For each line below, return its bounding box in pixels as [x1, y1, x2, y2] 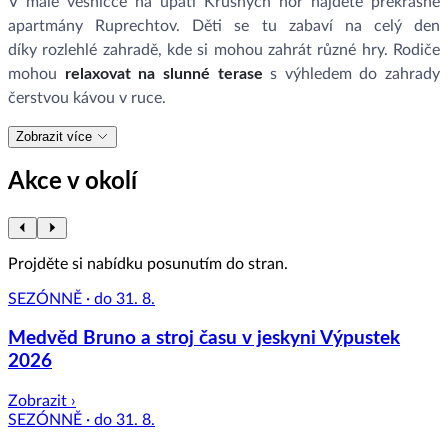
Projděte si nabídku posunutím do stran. [8, 255, 288, 272]
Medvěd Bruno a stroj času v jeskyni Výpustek [8, 329, 400, 349]
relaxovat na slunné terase [57, 65, 263, 82]
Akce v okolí [8, 169, 137, 194]
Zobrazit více [16, 128, 96, 144]
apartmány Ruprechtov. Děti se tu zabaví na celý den [8, 17, 440, 34]
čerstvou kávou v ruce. [8, 89, 166, 106]
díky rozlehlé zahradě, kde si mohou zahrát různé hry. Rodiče [8, 41, 440, 58]
